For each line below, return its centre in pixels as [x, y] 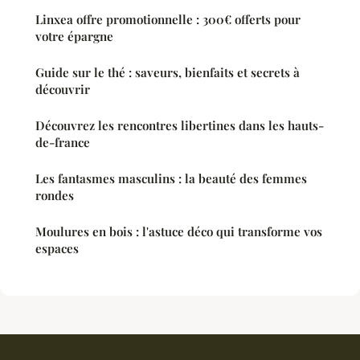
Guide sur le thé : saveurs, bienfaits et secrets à [168, 73]
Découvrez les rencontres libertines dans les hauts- [180, 126]
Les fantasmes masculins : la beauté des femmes [171, 179]
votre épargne [74, 37]
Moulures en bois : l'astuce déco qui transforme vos [179, 232]
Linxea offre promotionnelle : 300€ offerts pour [168, 20]
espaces [57, 249]
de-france [63, 143]
